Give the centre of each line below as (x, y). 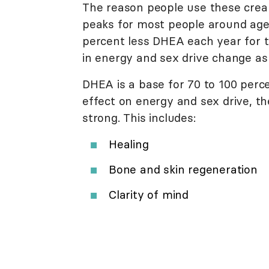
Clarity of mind (149, 194)
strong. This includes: (139, 117)
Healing (129, 144)
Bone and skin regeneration (183, 169)
